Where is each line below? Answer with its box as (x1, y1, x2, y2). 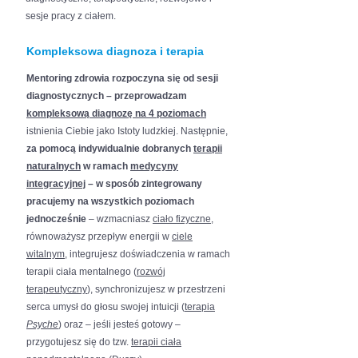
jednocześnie (26, 213, 86, 225)
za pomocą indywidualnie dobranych (26, 143, 193, 154)
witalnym (26, 249, 65, 260)
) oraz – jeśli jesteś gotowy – (58, 319, 181, 330)
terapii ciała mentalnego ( (26, 266, 137, 277)
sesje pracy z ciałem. (26, 10, 116, 22)
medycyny (130, 161, 178, 172)
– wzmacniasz (86, 213, 153, 225)
